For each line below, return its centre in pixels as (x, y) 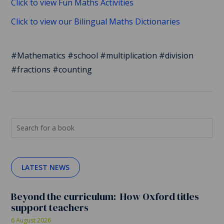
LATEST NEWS (46, 167)
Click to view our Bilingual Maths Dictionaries (96, 21)
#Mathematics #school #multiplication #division (102, 55)
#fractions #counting (52, 69)
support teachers (50, 207)
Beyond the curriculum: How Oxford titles (105, 196)
